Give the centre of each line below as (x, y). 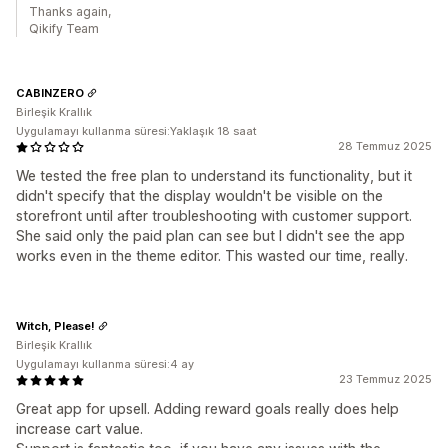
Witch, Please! (55, 325)
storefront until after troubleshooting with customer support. (214, 215)
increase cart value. (79, 428)
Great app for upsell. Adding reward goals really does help (207, 408)
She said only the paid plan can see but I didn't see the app (210, 235)
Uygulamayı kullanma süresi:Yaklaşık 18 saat (136, 131)
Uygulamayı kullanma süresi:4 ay (105, 364)
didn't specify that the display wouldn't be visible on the (199, 195)
